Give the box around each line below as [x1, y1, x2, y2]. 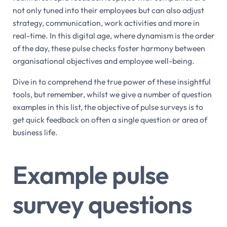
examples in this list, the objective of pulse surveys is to [12, 102, 203, 112]
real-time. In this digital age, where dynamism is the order [12, 30, 215, 41]
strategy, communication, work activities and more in [12, 18, 200, 28]
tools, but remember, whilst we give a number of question [12, 89, 212, 100]
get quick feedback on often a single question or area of [12, 115, 207, 125]
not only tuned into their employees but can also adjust [12, 5, 204, 16]
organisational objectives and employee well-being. [12, 56, 195, 66]
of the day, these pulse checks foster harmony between [12, 43, 205, 54]
